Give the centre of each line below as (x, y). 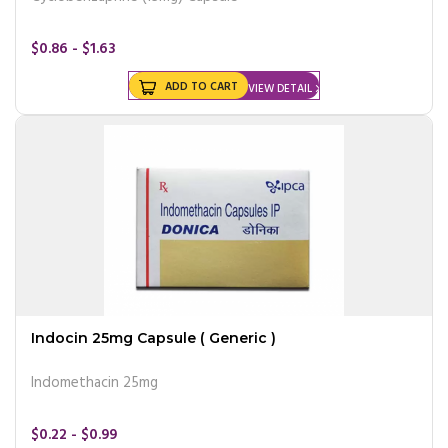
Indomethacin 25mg (94, 382)
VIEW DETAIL (280, 88)
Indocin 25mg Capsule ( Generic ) (153, 337)
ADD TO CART (201, 86)
